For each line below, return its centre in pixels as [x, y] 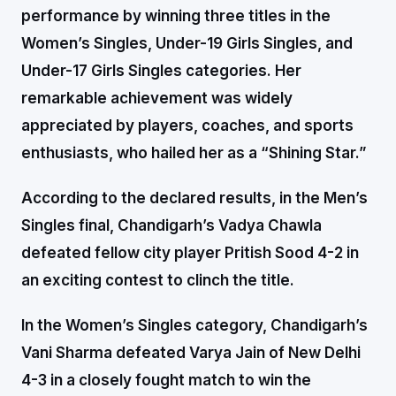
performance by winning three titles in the [176, 15]
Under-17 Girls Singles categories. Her [161, 70]
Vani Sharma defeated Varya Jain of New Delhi [191, 352]
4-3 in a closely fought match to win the [166, 380]
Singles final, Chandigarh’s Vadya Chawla [171, 225]
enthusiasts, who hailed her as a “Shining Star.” [194, 152]
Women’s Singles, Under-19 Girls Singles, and [187, 43]
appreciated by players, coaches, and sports [187, 125]
